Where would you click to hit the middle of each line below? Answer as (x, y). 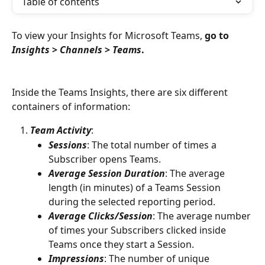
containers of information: (71, 107)
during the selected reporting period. (133, 201)
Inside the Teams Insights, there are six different (121, 93)
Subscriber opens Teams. (106, 159)
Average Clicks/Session (101, 216)
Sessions (68, 145)
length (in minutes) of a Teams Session (136, 187)
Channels (81, 50)
